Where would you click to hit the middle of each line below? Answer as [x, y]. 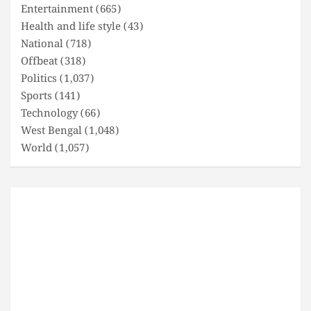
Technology [49, 114]
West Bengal [51, 131]
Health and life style [71, 27]
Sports [36, 96]
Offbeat [39, 61]
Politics [39, 79]
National [42, 44]
